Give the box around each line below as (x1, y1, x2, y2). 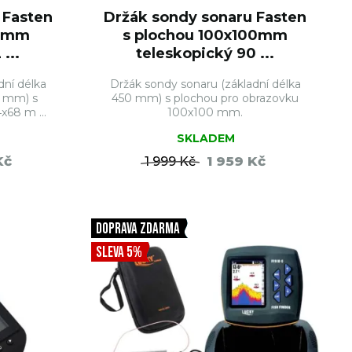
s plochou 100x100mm (123, 27, 288, 44)
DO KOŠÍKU (216, 192, 281, 206)
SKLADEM (177, 131, 236, 145)
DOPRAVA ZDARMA (95, 220, 180, 238)
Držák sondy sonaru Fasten (104, 9, 307, 26)
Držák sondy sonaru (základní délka (109, 77, 301, 91)
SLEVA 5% (95, 244, 142, 262)
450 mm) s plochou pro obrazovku (112, 91, 299, 105)
